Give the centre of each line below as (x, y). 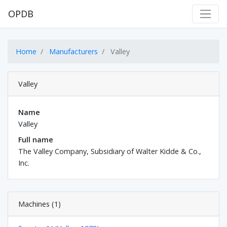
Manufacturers (73, 52)
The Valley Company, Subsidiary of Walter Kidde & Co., (110, 152)
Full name (36, 140)
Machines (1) (40, 204)
